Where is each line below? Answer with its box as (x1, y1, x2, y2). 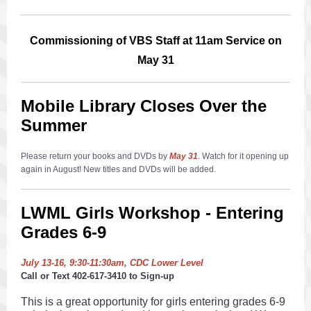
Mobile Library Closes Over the (21, 96, 267, 115)
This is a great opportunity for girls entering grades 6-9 (21, 296, 285, 308)
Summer (21, 116, 87, 135)
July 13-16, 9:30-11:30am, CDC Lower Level (21, 258, 203, 268)
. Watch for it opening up (198, 151, 289, 161)
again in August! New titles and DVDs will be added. (21, 165, 216, 174)
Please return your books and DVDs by (21, 151, 169, 161)
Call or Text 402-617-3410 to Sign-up (21, 271, 174, 281)
